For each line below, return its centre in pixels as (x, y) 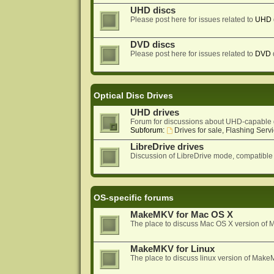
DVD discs (152, 45)
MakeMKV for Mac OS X (181, 215)
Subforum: (147, 131)
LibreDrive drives (167, 147)
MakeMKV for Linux (172, 249)
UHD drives (154, 113)
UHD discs (153, 11)
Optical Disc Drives (133, 96)
